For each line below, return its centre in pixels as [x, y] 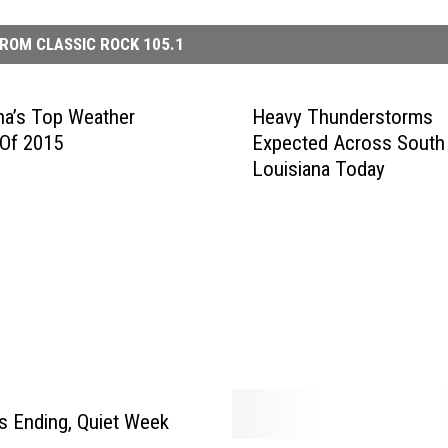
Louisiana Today [318, 169]
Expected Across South [348, 143]
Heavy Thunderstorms [342, 117]
